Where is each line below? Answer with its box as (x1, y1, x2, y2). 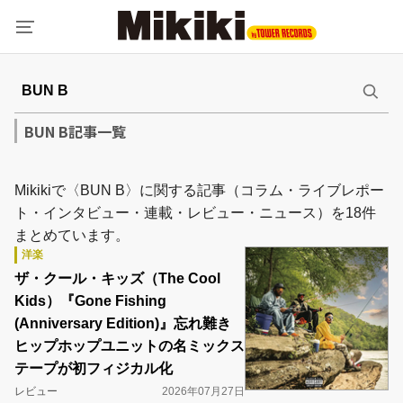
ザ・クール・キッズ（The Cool (14, 271, 220, 286)
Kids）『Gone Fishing (14, 293, 166, 309)
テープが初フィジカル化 (14, 361, 173, 376)
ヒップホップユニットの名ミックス (14, 338, 245, 354)
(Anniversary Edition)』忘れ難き (14, 316, 231, 331)
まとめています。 (14, 228, 130, 243)
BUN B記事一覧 (24, 121, 126, 142)
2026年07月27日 (162, 385, 245, 398)
